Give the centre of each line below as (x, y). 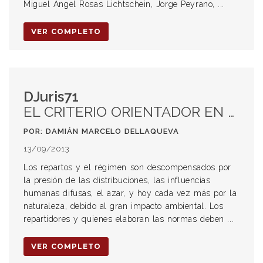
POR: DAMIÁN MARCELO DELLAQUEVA (101, 131)
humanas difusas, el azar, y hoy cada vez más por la (130, 193)
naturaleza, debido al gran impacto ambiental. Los (124, 206)
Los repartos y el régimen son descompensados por (127, 167)
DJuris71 (51, 97)
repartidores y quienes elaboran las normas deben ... (129, 219)
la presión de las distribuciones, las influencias (117, 180)
